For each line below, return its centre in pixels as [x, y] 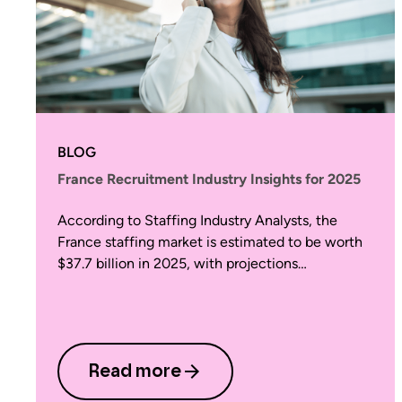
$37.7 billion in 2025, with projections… [182, 263]
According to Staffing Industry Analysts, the [197, 220]
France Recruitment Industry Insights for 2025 [209, 179]
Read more [135, 371]
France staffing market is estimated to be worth [210, 242]
